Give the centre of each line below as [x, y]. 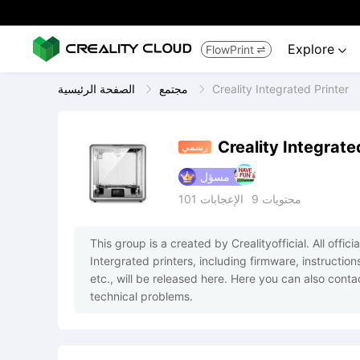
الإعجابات [222, 198]
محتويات [282, 198]
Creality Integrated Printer [280, 89]
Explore [313, 49]
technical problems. [141, 296]
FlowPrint [230, 49]
